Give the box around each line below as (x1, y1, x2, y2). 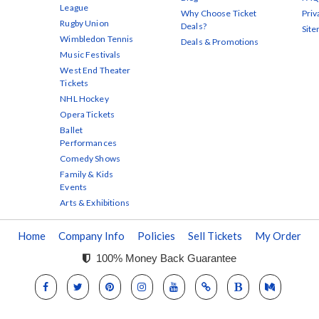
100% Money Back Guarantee (90, 252, 236, 264)
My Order (255, 229, 301, 242)
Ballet (60, 125, 83, 135)
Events (60, 182, 88, 192)
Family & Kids (60, 169, 114, 179)
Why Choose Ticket (181, 8, 257, 19)
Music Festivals (60, 49, 121, 60)
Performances (60, 137, 117, 148)
